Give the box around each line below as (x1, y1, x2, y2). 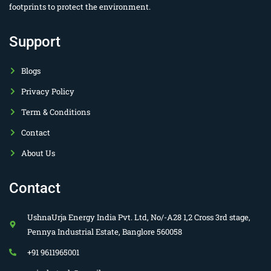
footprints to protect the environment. (9, 1, 151, 13)
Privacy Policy (21, 85, 74, 97)
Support (9, 33, 60, 50)
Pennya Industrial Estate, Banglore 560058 (27, 226, 182, 237)
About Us (21, 147, 55, 158)
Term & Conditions (21, 106, 90, 117)
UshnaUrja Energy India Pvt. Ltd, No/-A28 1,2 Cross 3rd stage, (27, 211, 250, 223)
